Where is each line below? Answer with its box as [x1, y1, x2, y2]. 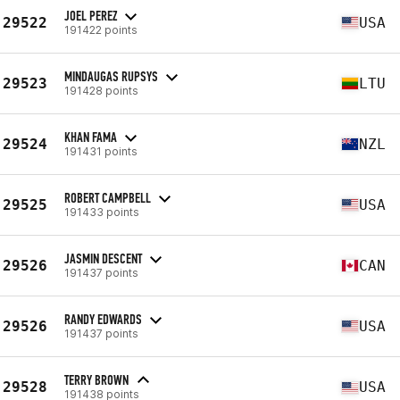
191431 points [64, 144, 137, 158]
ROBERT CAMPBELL [64, 188, 151, 206]
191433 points [64, 204, 139, 219]
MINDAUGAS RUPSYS [64, 67, 158, 85]
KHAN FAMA [64, 128, 117, 146]
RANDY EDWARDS [64, 310, 142, 328]
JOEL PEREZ [64, 6, 117, 24]
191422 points [64, 22, 137, 37]
